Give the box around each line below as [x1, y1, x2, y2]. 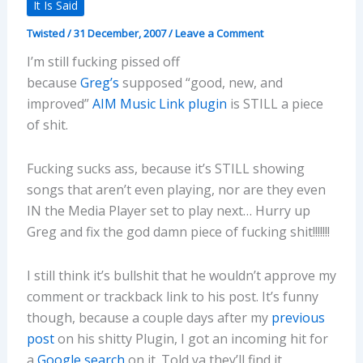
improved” [26, 94, 92, 113]
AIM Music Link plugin [92, 94, 227, 113]
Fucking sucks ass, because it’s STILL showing [26, 159, 305, 177]
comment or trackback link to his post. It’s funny [26, 287, 318, 305]
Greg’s [79, 73, 119, 92]
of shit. [26, 115, 68, 134]
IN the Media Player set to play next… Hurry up [26, 201, 310, 220]
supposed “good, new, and [118, 73, 283, 92]
